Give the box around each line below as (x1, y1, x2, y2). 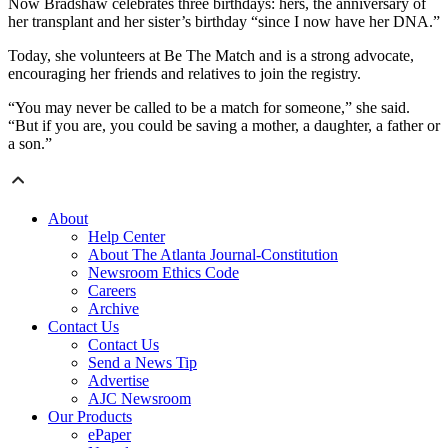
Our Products (48, 408, 132, 426)
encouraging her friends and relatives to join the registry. (8, 65, 361, 83)
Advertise (88, 372, 149, 390)
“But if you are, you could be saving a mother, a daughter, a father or (8, 117, 440, 135)
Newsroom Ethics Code (88, 264, 239, 282)
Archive (88, 300, 139, 318)
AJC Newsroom (88, 390, 191, 408)
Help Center (88, 228, 165, 246)
